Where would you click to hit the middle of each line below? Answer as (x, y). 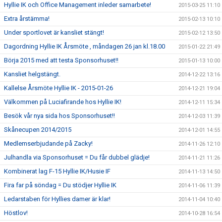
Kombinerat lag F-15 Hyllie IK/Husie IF (57, 171)
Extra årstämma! (27, 19)
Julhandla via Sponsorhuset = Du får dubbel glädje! (77, 157)
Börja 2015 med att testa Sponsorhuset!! (61, 60)
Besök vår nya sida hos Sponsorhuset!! (59, 116)
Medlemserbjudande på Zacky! (48, 143)
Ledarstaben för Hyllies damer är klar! (57, 199)
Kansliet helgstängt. (32, 74)
